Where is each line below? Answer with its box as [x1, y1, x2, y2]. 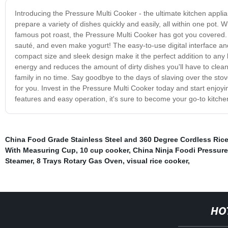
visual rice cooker [126, 156, 188, 165]
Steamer [5, 156, 33, 165]
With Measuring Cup [5, 146, 76, 154]
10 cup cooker [79, 146, 129, 154]
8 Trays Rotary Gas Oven [36, 156, 123, 165]
